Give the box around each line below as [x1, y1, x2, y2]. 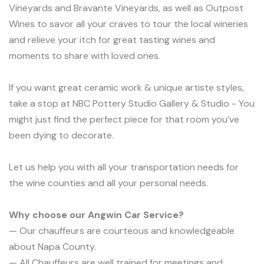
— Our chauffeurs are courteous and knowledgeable [9, 225, 235, 237]
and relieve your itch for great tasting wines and [9, 34, 215, 46]
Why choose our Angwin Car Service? [9, 209, 184, 221]
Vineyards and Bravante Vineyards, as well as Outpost [9, 2, 243, 14]
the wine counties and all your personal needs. [9, 177, 208, 189]
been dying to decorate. [9, 129, 114, 141]
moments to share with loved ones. [9, 49, 160, 62]
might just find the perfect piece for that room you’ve [9, 113, 239, 126]
